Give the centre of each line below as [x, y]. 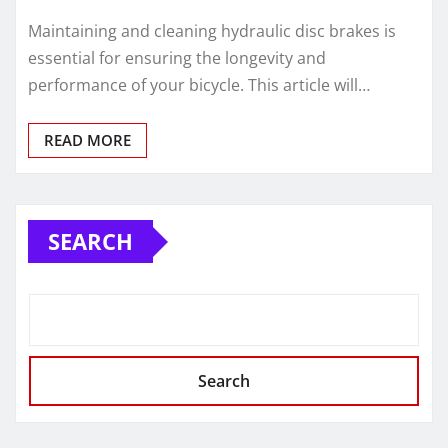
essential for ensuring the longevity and [177, 58]
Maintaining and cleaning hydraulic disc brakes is [212, 31]
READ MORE [87, 140]
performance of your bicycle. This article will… [199, 85]
